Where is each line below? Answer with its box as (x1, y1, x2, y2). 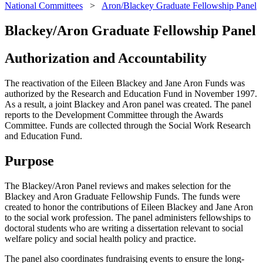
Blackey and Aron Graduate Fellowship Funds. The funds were (5, 191, 240, 201)
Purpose (5, 153, 54, 168)
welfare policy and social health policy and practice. (5, 233, 196, 244)
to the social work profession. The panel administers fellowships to (5, 212, 251, 222)
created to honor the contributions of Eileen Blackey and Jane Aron (5, 201, 253, 212)
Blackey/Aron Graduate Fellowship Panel (5, 22, 256, 38)
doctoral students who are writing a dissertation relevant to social (5, 222, 243, 233)
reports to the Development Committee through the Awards (5, 109, 223, 120)
